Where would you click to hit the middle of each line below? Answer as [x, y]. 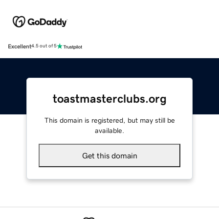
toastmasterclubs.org [109, 99]
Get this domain [109, 155]
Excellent [20, 46]
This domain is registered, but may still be [109, 120]
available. [109, 130]
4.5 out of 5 [44, 46]
